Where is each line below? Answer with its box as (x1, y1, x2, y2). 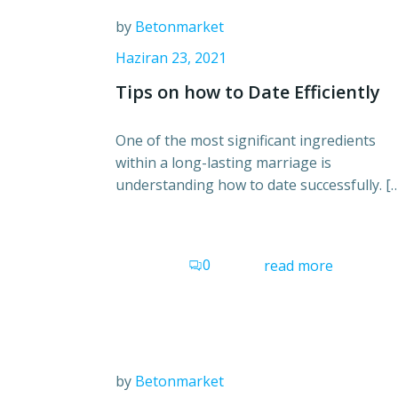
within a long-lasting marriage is (115, 153, 331, 172)
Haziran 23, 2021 (115, 48, 227, 68)
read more (264, 255, 333, 275)
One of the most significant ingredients (115, 131, 376, 150)
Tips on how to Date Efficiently (115, 80, 380, 104)
